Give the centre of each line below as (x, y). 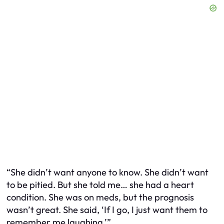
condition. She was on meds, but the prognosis (100, 197)
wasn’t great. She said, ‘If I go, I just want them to (107, 210)
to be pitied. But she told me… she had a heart (100, 185)
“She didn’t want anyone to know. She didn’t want (107, 172)
